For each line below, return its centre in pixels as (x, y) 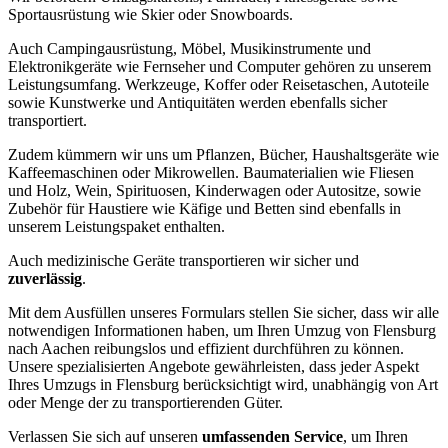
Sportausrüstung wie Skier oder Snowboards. (150, 14)
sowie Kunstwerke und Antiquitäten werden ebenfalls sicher (197, 102)
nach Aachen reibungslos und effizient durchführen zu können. (206, 348)
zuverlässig (45, 278)
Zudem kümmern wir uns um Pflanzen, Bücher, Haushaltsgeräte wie (223, 154)
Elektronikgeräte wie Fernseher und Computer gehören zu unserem (219, 66)
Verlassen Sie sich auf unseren (105, 436)
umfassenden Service (272, 436)
